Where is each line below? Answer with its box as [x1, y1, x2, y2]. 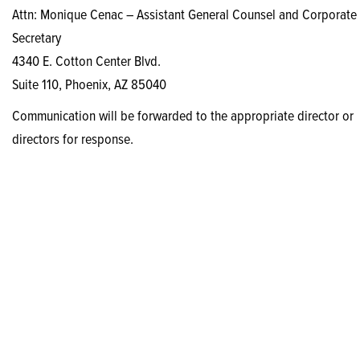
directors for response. [12, 131, 133, 149]
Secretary [12, 30, 61, 48]
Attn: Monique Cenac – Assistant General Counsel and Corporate [12, 6, 357, 25]
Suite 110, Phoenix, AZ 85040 [12, 76, 166, 95]
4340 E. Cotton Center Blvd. [12, 53, 161, 72]
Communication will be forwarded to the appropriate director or [12, 108, 354, 126]
